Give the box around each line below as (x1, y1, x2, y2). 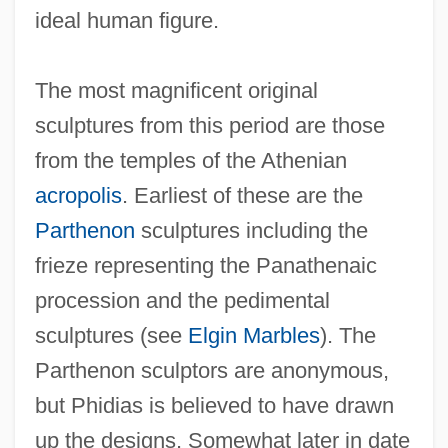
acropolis (34, 182, 122, 208)
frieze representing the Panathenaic (34, 252, 377, 278)
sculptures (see (34, 322, 188, 348)
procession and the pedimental (34, 287, 330, 313)
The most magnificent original (34, 77, 318, 103)
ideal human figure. (34, 7, 219, 33)
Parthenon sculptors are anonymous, (34, 357, 389, 383)
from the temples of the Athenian (34, 147, 347, 173)
